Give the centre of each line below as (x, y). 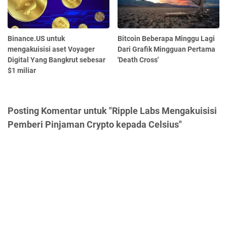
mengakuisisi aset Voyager (51, 49)
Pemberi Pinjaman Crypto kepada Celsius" (95, 125)
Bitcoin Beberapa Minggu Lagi (166, 39)
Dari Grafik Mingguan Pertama (167, 49)
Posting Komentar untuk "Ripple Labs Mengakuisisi (112, 111)
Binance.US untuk (36, 39)
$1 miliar (22, 71)
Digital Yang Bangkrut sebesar (56, 60)
